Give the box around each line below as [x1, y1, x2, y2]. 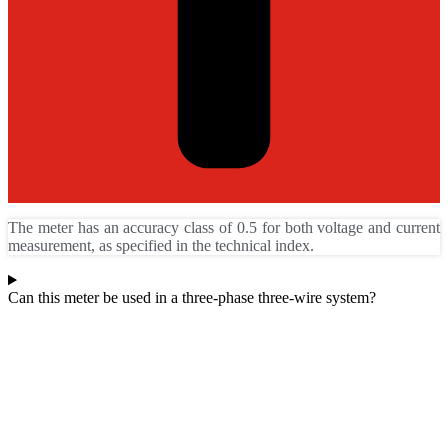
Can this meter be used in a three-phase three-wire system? [8, 289, 376, 307]
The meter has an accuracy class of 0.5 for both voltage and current [8, 219, 440, 237]
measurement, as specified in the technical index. [8, 237, 314, 255]
